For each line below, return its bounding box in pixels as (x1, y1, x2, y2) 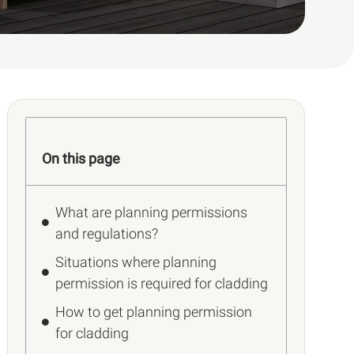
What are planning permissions (55, 203, 248, 220)
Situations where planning (55, 253, 217, 270)
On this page (42, 149, 121, 167)
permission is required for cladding (55, 274, 269, 292)
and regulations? (55, 224, 159, 242)
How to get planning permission (55, 303, 253, 320)
